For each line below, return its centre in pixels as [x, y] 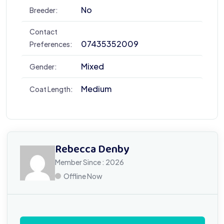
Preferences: [51, 44]
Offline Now [83, 176]
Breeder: [44, 10]
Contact [43, 31]
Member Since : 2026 [89, 162]
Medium [96, 89]
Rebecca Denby [92, 150]
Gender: [43, 66]
